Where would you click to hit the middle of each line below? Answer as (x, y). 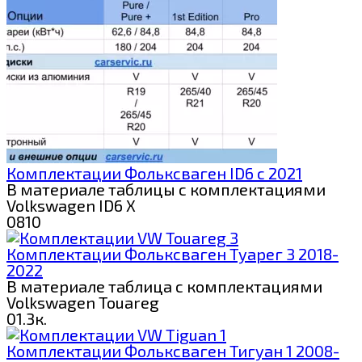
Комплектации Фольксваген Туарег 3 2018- (173, 253)
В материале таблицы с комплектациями (166, 189)
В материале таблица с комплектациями (164, 286)
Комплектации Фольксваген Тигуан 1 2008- (173, 350)
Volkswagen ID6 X (73, 205)
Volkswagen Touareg (83, 302)
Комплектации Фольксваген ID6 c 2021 (154, 173)
